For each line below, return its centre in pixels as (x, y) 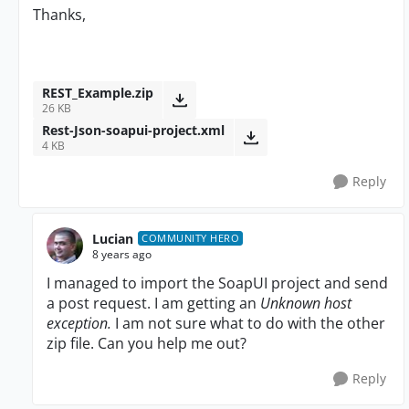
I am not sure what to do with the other (250, 323)
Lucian (113, 238)
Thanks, (59, 15)
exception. (81, 323)
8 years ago (122, 254)
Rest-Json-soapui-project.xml (133, 130)
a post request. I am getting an (153, 303)
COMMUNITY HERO (190, 238)
